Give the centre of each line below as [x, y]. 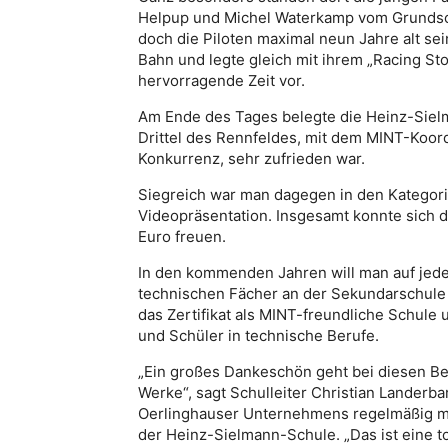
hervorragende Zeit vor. [221, 81]
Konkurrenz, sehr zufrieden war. [251, 159]
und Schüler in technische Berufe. [258, 336]
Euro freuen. [182, 237]
